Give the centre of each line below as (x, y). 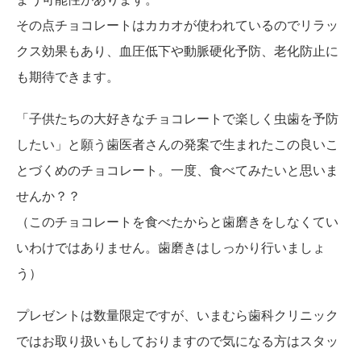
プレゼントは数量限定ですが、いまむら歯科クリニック (177, 315)
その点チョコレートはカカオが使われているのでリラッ (177, 25)
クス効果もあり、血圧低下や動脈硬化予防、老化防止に (177, 51)
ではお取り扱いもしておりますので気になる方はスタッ (177, 341)
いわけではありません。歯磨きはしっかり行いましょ (171, 247)
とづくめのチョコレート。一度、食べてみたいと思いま (177, 170)
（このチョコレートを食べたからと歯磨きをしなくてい (177, 222)
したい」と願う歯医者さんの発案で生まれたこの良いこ (177, 144)
